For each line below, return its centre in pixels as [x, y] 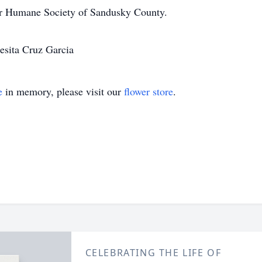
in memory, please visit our [63, 91]
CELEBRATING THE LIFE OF [153, 253]
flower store [149, 91]
